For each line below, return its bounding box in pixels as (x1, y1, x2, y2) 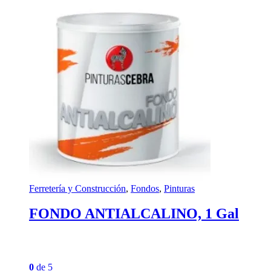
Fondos (131, 183, 159, 194)
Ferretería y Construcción (29, 183, 126, 194)
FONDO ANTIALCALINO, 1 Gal (29, 205, 239, 221)
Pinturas (164, 183, 195, 194)
